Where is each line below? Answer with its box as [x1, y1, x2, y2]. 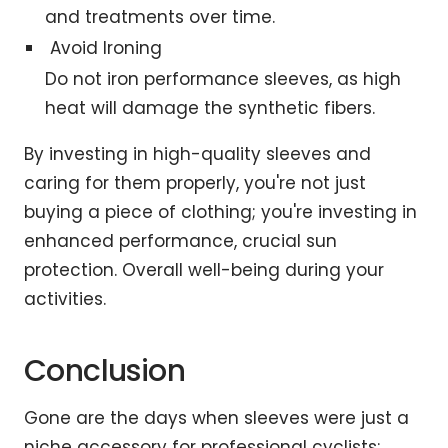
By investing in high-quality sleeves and [24, 142, 371, 167]
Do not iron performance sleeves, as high [45, 67, 402, 92]
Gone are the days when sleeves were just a [24, 406, 409, 431]
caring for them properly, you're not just [24, 171, 366, 196]
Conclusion [24, 350, 185, 393]
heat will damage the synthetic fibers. [45, 96, 376, 121]
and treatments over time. [45, 5, 276, 30]
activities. [24, 287, 106, 312]
